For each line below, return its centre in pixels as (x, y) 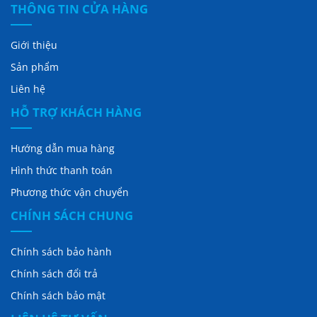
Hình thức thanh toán (62, 171)
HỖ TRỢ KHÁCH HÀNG (76, 113)
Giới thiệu (34, 45)
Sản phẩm (35, 67)
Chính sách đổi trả (54, 274)
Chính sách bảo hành (61, 252)
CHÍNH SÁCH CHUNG (72, 216)
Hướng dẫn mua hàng (63, 149)
